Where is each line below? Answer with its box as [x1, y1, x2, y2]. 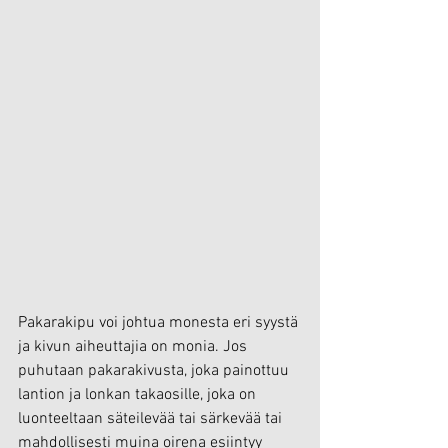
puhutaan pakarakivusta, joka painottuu [18, 361, 293, 381]
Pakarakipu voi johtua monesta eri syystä [18, 313, 302, 333]
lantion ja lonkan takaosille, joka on [18, 385, 260, 405]
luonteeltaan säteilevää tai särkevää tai [18, 409, 286, 429]
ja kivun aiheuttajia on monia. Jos [18, 337, 251, 357]
